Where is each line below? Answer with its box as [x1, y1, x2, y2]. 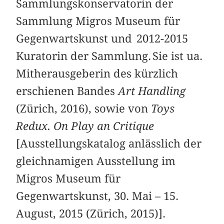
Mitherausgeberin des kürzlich [16, 67, 178, 80]
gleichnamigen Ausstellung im [16, 154, 176, 168]
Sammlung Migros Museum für [16, 14, 180, 28]
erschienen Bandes [16, 84, 118, 98]
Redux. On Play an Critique [16, 119, 154, 133]
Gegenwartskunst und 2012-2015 [16, 32, 188, 45]
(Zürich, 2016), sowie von [16, 102, 151, 115]
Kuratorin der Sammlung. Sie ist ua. [16, 49, 203, 63]
